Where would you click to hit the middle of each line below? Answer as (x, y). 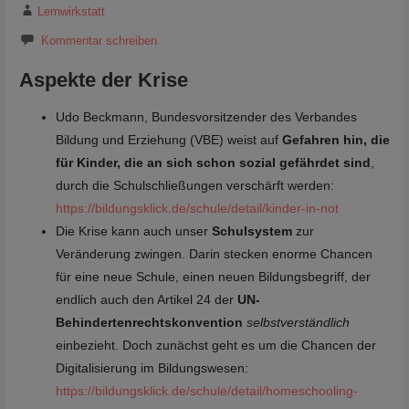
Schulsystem (253, 231)
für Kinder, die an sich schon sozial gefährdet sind (213, 162)
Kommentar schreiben (99, 40)
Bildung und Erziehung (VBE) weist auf (168, 139)
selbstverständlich (298, 322)
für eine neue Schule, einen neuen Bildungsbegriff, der (213, 276)
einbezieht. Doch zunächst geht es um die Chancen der (215, 345)
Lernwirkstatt (71, 11)
